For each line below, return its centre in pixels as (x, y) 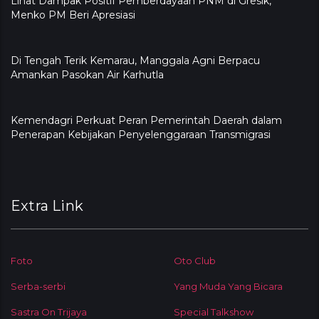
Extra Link (47, 206)
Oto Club (195, 261)
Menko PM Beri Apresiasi (73, 15)
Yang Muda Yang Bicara (228, 287)
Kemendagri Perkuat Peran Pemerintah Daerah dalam (146, 121)
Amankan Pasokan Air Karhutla (87, 75)
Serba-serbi (38, 287)
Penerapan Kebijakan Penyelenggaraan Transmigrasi (141, 135)
